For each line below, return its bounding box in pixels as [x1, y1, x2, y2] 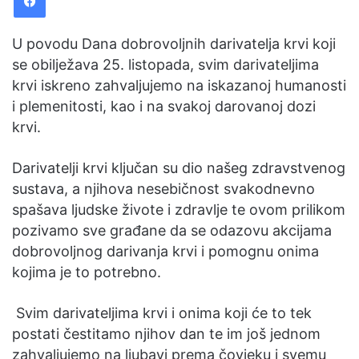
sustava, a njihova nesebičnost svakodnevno [12, 180, 315, 197]
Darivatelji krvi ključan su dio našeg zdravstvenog [12, 159, 345, 176]
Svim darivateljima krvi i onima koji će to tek [12, 305, 312, 321]
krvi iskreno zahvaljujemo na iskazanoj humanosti [12, 77, 346, 94]
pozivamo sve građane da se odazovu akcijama [12, 222, 332, 239]
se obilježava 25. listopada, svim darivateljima [12, 56, 319, 73]
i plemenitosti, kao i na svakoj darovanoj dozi [12, 98, 316, 115]
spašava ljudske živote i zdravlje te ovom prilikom [12, 201, 345, 218]
